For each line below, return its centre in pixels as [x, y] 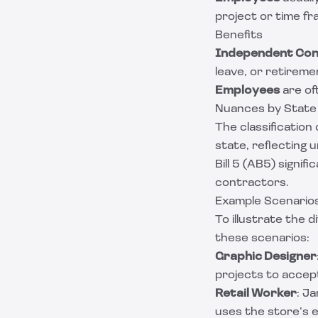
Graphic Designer [266, 257]
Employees [247, 91]
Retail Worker [256, 294]
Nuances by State [266, 109]
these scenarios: [262, 238]
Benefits [239, 35]
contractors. [252, 183]
